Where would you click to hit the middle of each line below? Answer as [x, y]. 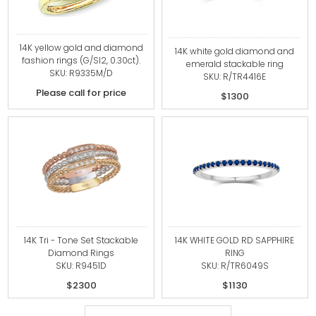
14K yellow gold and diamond [81, 48]
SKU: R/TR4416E [235, 77]
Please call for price [81, 93]
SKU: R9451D [81, 266]
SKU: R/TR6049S [235, 266]
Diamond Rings [81, 253]
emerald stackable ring [235, 64]
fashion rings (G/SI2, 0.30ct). [81, 60]
